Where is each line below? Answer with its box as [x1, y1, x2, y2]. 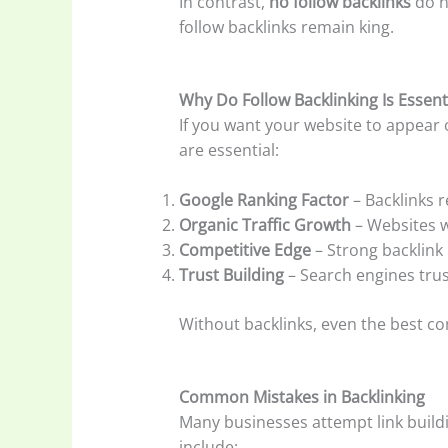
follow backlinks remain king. [178, 16, 394, 39]
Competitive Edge [178, 239, 311, 262]
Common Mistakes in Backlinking [178, 386, 425, 408]
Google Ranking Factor [178, 189, 349, 212]
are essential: [178, 138, 279, 161]
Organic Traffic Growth [178, 214, 351, 237]
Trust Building [178, 264, 284, 287]
